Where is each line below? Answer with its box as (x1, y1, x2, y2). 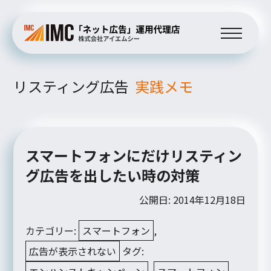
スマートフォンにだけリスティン (25, 144, 243, 166)
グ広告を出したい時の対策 (25, 164, 200, 186)
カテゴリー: (25, 223, 79, 238)
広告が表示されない (29, 243, 117, 258)
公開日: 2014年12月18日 (139, 192, 246, 207)
